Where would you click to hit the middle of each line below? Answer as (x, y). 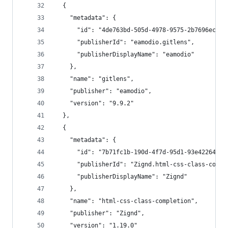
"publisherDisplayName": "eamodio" (125, 54)
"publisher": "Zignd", (100, 213)
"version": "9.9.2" (95, 103)
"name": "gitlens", (95, 79)
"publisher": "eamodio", (104, 91)
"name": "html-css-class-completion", (127, 201)
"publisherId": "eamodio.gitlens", (125, 42)
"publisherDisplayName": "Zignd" (121, 177)
